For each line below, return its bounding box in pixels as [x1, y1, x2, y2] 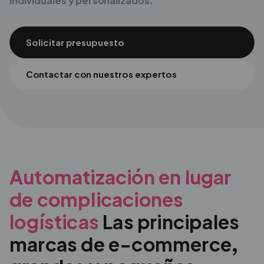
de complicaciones [9, 187, 184, 212]
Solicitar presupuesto [26, 37, 124, 48]
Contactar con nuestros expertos [26, 68, 177, 80]
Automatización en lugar [9, 165, 232, 189]
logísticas [9, 210, 99, 234]
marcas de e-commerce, [9, 232, 239, 256]
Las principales [99, 210, 240, 234]
